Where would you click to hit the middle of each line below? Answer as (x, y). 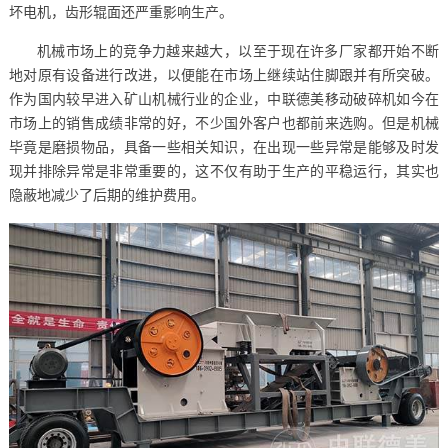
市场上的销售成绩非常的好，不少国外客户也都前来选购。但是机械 (224, 123)
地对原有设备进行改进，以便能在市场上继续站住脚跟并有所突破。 (224, 75)
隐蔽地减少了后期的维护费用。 (106, 195)
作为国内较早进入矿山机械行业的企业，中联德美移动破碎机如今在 (224, 99)
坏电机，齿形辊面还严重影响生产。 (120, 12)
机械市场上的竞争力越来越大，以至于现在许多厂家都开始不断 (238, 51)
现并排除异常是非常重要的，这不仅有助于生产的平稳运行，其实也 (224, 171)
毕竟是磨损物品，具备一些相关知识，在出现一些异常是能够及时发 (224, 147)
